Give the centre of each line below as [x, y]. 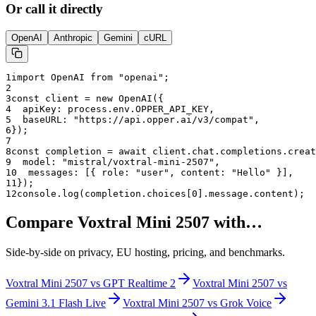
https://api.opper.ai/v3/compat [164, 120]
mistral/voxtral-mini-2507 [138, 162]
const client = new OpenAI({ [87, 99]
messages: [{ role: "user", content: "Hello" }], [155, 173]
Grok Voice [246, 303]
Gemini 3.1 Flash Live [56, 303]
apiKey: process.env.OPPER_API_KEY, [113, 109]
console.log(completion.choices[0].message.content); [161, 194]
